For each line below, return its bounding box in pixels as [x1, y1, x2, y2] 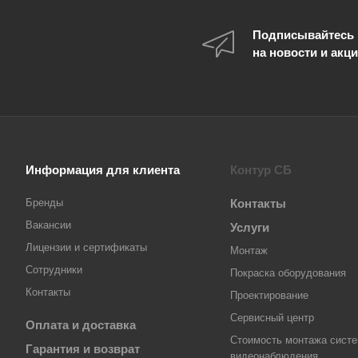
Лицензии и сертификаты [26, 241, 147, 253]
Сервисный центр [230, 312, 314, 324]
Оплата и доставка [26, 318, 136, 332]
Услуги [230, 221, 269, 234]
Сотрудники [26, 264, 82, 276]
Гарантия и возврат [26, 342, 140, 356]
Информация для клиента [26, 163, 180, 177]
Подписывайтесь [253, 28, 354, 42]
